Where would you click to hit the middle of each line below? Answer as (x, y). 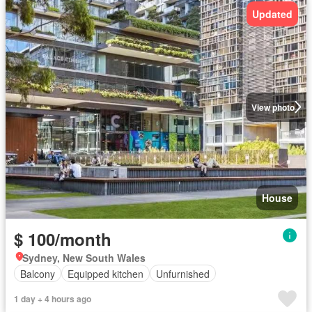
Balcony (38, 273)
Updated (272, 14)
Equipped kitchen (106, 273)
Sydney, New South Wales (84, 258)
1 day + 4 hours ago (53, 299)
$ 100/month (63, 239)
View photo (273, 107)
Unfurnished (183, 273)
